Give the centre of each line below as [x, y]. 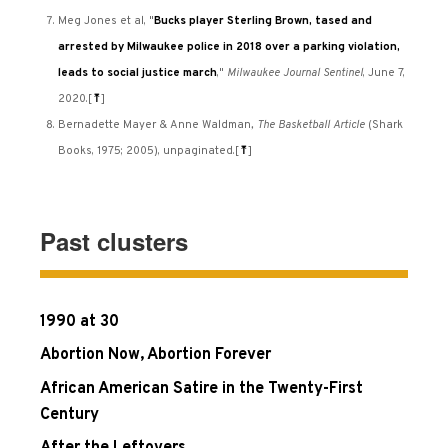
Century [69, 414]
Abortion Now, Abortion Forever [155, 355]
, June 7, [384, 72]
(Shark [385, 124]
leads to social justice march [137, 72]
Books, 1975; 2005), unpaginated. [146, 150]
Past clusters [114, 240]
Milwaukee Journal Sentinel [295, 72]
